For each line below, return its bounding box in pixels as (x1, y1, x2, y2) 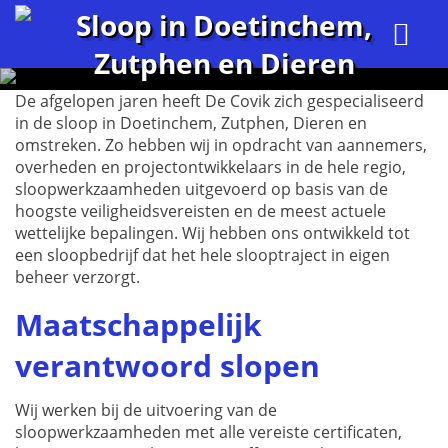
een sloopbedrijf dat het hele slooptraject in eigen (15, 244, 390, 266)
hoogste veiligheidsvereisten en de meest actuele (15, 200, 386, 222)
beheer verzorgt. (15, 266, 140, 288)
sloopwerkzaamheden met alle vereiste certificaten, (15, 421, 402, 443)
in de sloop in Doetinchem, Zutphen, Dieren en (15, 112, 367, 134)
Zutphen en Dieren (93, 43, 355, 82)
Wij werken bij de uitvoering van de (15, 399, 277, 421)
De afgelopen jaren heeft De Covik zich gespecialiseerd (15, 90, 424, 112)
